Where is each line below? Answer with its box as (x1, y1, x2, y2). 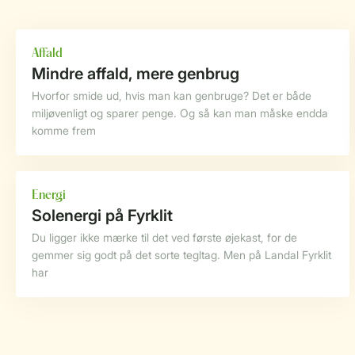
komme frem (32, 124, 96, 137)
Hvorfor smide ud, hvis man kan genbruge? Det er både (32, 89, 311, 102)
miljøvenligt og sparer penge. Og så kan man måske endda (32, 106, 328, 120)
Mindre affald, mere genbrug (32, 64, 239, 83)
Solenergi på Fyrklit (32, 206, 173, 225)
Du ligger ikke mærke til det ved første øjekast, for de (32, 231, 297, 244)
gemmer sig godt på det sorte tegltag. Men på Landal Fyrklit (32, 248, 331, 261)
